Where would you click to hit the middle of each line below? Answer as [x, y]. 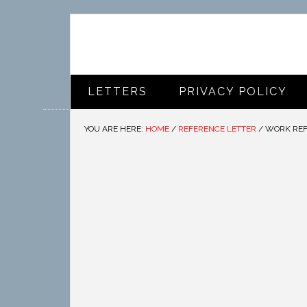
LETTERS [118, 91]
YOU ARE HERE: [115, 129]
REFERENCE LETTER [217, 129]
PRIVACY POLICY [233, 91]
